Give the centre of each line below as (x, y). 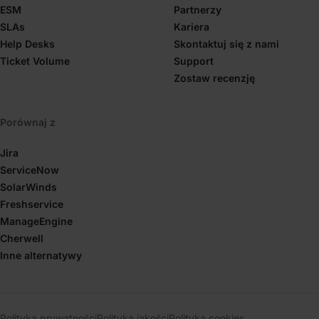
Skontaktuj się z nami (226, 43)
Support (194, 61)
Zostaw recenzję (214, 78)
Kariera (192, 26)
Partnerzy (198, 9)
